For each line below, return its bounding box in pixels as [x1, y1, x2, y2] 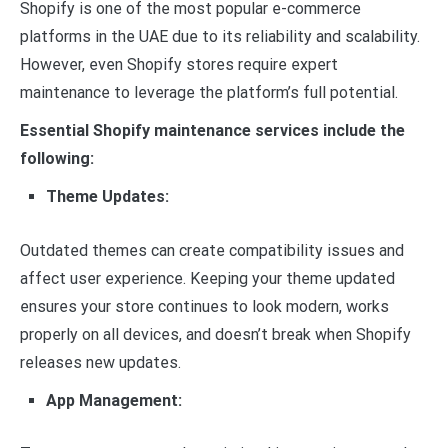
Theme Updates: [45, 187, 169, 207]
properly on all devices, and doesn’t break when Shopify [20, 324, 411, 344]
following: [20, 149, 94, 169]
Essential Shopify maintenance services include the [20, 121, 405, 141]
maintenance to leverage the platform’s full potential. [20, 83, 398, 103]
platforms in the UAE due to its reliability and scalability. [20, 27, 420, 47]
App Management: [45, 390, 182, 410]
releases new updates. [20, 352, 181, 372]
